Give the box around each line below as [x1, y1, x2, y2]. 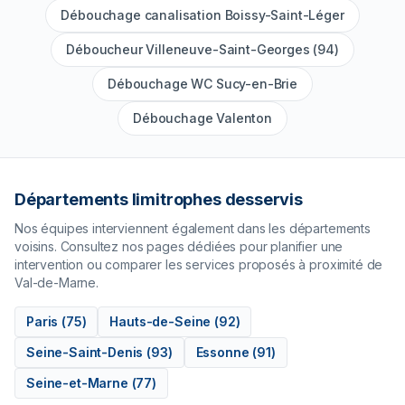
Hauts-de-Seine [109, 314, 212, 330]
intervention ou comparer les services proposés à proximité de [14, 257, 383, 273]
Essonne [195, 344, 250, 361]
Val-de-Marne [14, 275, 97, 291]
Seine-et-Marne [26, 375, 128, 391]
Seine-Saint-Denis [26, 344, 144, 361]
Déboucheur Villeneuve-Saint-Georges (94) [66, 42, 339, 58]
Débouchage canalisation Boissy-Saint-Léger [61, 7, 344, 24]
